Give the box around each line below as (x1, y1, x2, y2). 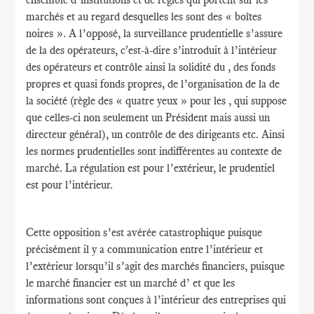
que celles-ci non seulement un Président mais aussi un (26, 111, 271, 124)
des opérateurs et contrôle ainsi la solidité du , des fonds (26, 60, 276, 74)
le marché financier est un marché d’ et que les (26, 276, 235, 289)
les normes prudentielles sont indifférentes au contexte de (26, 144, 282, 158)
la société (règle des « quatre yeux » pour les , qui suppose (26, 94, 287, 107)
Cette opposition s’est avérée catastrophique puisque (26, 226, 263, 239)
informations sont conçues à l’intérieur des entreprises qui (26, 293, 287, 306)
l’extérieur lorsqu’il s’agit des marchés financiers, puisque (26, 259, 285, 273)
